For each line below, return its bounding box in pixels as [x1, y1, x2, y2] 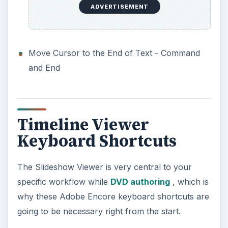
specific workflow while [17, 177, 110, 187]
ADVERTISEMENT [91, 3, 149, 10]
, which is [169, 177, 209, 187]
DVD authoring [110, 177, 170, 187]
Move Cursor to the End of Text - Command [28, 48, 200, 59]
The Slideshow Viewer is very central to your [17, 162, 192, 173]
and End [28, 63, 60, 73]
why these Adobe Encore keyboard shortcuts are [17, 191, 209, 202]
